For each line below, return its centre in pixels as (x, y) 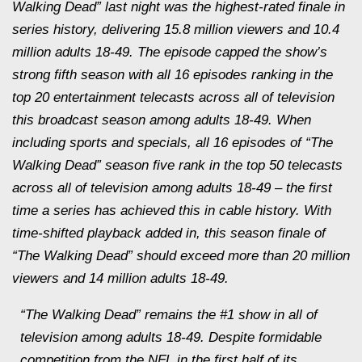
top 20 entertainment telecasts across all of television (173, 97)
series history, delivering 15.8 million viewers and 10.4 (176, 29)
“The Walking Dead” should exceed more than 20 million (181, 256)
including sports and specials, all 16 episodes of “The (173, 143)
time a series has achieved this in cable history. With (172, 210)
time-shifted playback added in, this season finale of (169, 233)
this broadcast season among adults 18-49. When (162, 120)
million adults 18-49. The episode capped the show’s (170, 52)
